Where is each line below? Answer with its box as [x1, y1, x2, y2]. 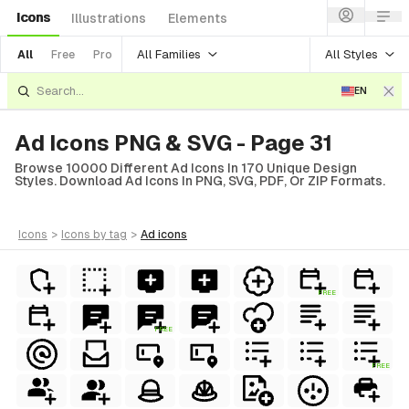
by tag [93, 228, 127, 241]
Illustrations [71, 11, 146, 26]
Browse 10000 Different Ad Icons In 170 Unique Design [15, 161, 357, 175]
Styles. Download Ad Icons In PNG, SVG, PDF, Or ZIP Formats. [15, 173, 385, 188]
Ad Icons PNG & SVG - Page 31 [15, 131, 332, 155]
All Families [137, 47, 201, 61]
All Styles [325, 47, 378, 61]
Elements [168, 11, 227, 26]
